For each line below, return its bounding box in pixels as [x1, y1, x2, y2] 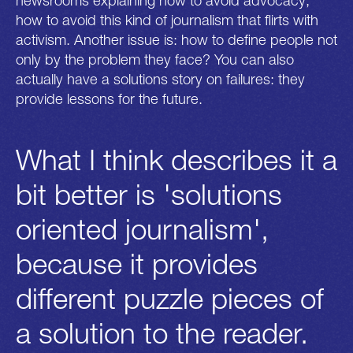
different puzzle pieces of [16, 281, 324, 315]
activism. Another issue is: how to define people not [16, 31, 337, 48]
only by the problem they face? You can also [16, 50, 294, 68]
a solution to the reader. [16, 315, 308, 350]
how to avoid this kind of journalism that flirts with [16, 11, 318, 28]
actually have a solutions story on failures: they [16, 70, 305, 87]
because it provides [16, 246, 258, 281]
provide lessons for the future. [16, 90, 203, 107]
